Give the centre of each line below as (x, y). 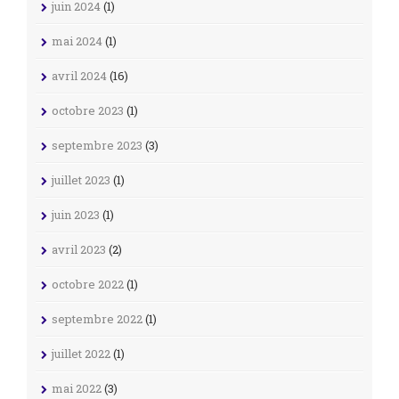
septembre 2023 (97, 145)
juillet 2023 (81, 179)
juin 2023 (76, 214)
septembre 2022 (97, 318)
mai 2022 (77, 388)
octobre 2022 (88, 284)
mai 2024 (77, 41)
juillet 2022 (81, 353)
